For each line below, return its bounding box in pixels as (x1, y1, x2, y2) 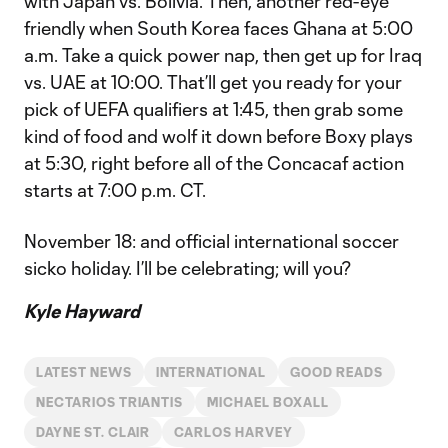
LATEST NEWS (36, 365, 132, 379)
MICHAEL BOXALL (207, 395, 329, 409)
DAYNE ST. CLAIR (36, 425, 151, 439)
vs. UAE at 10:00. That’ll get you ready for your (24, 71, 402, 93)
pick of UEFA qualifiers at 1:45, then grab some (24, 98, 403, 120)
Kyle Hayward (24, 300, 140, 322)
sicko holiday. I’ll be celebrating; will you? (24, 257, 352, 279)
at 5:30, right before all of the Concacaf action (24, 152, 404, 174)
